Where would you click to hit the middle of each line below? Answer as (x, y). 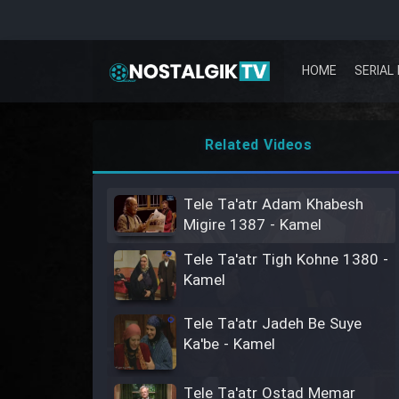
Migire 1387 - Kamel (252, 226)
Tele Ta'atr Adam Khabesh (273, 205)
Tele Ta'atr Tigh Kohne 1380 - (286, 261)
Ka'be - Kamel (229, 346)
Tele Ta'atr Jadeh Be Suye (273, 325)
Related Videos (259, 146)
